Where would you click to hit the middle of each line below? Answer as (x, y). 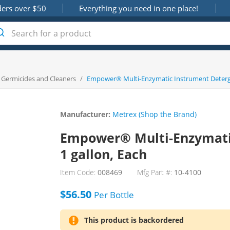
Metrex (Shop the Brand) (155, 114)
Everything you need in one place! (138, 8)
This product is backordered (134, 220)
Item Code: (78, 172)
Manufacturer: (85, 114)
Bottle (121, 195)
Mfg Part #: (155, 172)
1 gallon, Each (104, 154)
